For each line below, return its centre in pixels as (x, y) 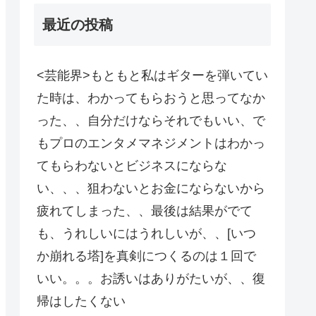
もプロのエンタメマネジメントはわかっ (151, 143)
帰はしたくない (81, 301)
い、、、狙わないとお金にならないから (151, 188)
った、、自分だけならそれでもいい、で (151, 120)
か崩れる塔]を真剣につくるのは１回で (146, 256)
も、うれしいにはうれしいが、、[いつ (146, 233)
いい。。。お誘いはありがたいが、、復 (151, 278)
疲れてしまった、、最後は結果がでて (145, 211)
